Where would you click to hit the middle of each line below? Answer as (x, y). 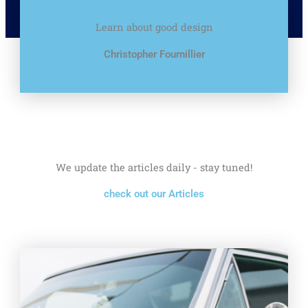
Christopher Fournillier (154, 54)
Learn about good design (154, 27)
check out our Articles (154, 194)
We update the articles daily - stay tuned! (154, 167)
